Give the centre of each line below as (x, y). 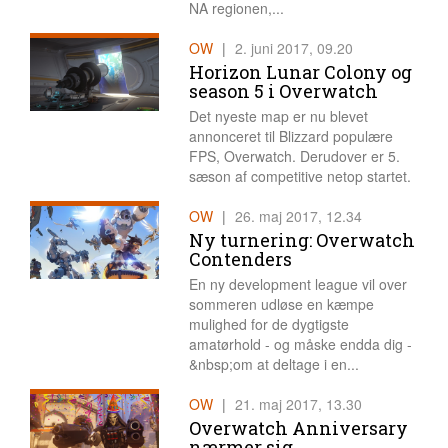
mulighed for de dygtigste (268, 324)
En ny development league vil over (297, 284)
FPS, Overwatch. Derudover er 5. (294, 156)
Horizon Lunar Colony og (300, 72)
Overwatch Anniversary (298, 428)
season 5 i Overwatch (283, 91)
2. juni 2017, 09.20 (293, 48)
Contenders (240, 259)
